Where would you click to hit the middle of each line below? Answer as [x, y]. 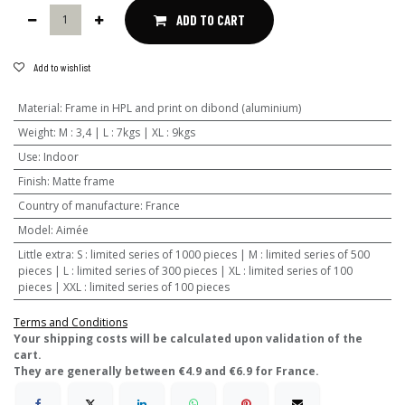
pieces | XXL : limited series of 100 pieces [123, 287]
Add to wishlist [62, 66]
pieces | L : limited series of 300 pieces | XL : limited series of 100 [185, 270]
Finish [32, 181]
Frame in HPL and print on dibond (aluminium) [183, 108]
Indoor [61, 156]
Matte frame [83, 181]
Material [38, 108]
